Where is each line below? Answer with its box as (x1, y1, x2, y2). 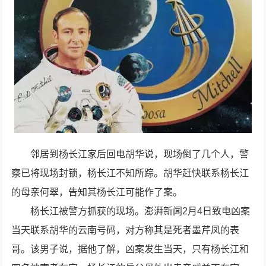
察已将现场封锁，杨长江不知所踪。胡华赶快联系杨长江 (11, 168, 249, 178)
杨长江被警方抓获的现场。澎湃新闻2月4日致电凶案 (30, 206, 251, 216)
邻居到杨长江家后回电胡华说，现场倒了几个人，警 (30, 149, 249, 159)
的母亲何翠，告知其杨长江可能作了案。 (11, 187, 183, 197)
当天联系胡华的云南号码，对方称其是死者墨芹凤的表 (11, 225, 240, 235)
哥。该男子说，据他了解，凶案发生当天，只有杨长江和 (11, 244, 249, 254)
